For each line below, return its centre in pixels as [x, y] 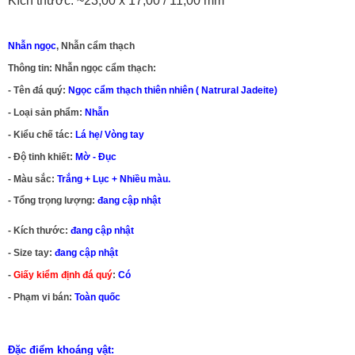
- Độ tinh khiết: [42, 157]
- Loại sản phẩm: [46, 113]
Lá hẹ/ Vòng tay [110, 135]
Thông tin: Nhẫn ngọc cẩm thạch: [82, 69]
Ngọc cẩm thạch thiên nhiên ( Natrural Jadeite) [173, 91]
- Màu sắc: [32, 179]
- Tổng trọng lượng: [52, 201]
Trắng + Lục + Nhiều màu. [114, 179]
